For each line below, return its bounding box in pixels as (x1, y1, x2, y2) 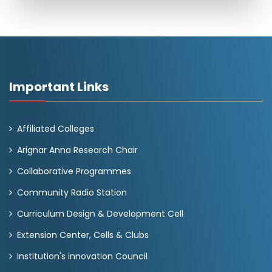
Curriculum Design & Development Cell (17, 208, 183, 220)
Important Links (9, 78, 109, 95)
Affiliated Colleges (17, 123, 94, 135)
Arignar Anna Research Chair (17, 144, 138, 156)
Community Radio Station (17, 186, 127, 199)
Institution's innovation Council (17, 250, 148, 262)
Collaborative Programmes (17, 165, 131, 177)
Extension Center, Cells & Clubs (17, 229, 149, 241)
